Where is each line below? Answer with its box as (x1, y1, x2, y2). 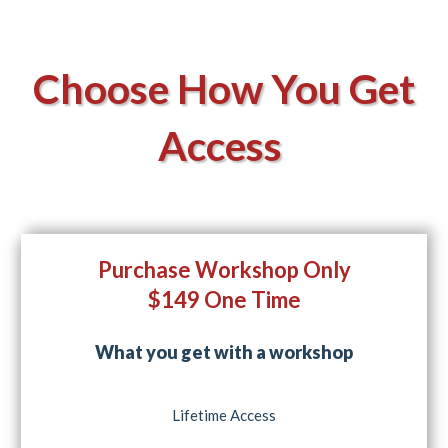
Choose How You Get (33, 64, 415, 114)
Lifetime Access (172, 406, 276, 425)
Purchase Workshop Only (97, 256, 351, 284)
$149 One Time (147, 286, 301, 314)
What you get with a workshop (95, 341, 353, 364)
